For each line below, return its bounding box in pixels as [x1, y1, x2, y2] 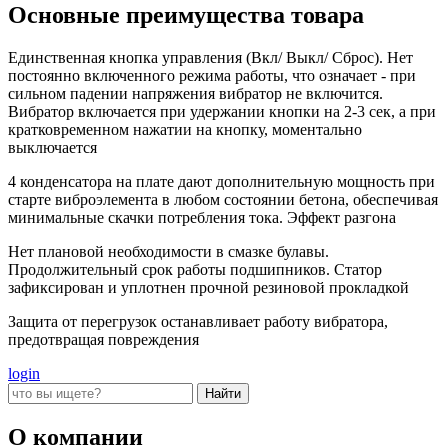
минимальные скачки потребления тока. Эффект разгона [8, 209, 396, 227]
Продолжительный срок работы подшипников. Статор [8, 261, 382, 279]
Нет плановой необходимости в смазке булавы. [8, 243, 329, 261]
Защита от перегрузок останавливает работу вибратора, [8, 313, 388, 331]
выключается [8, 139, 97, 157]
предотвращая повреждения [8, 331, 199, 349]
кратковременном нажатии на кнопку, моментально [8, 121, 362, 139]
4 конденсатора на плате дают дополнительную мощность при [8, 173, 435, 191]
